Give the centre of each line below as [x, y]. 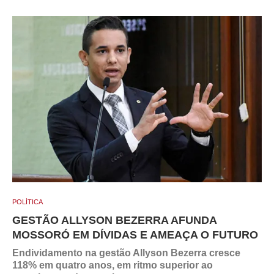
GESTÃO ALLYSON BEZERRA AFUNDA [114, 220]
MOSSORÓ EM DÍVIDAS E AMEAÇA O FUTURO [135, 235]
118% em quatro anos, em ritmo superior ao [113, 265]
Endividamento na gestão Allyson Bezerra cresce [126, 253]
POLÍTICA [28, 202]
